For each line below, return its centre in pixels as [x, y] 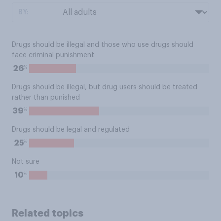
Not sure [26, 162]
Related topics [48, 213]
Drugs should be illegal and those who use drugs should [103, 45]
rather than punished [46, 98]
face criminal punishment [53, 55]
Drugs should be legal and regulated [71, 130]
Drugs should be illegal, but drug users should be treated [105, 87]
